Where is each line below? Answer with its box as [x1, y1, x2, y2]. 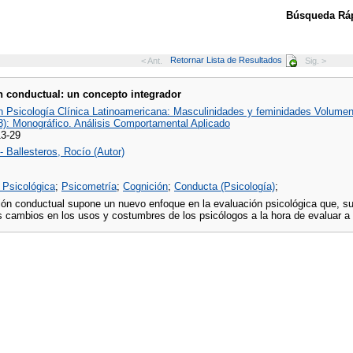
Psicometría [61, 180, 117, 192]
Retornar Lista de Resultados [170, 54, 283, 65]
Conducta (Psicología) [174, 180, 275, 192]
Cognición [123, 180, 168, 192]
